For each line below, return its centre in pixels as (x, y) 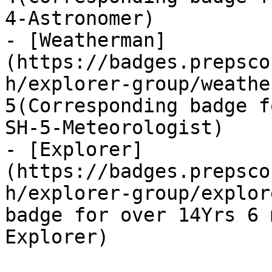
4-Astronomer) (80, 18)
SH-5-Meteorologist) (114, 127)
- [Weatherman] (86, 40)
